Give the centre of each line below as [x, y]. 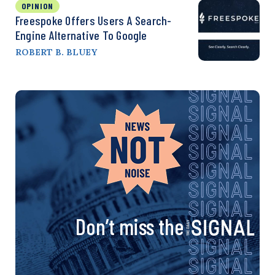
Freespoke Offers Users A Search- [94, 20]
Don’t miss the [130, 226]
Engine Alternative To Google [81, 35]
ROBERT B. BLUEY [56, 52]
